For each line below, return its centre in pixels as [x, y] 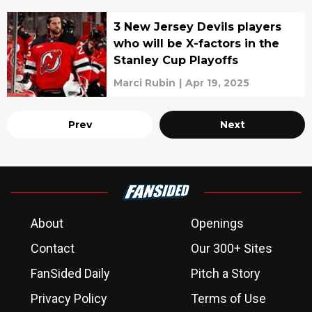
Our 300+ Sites [232, 248]
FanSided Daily [70, 273]
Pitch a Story [226, 273]
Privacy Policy [69, 298]
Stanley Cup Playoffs [175, 60]
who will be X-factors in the [196, 44]
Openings [217, 223]
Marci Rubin [144, 83]
